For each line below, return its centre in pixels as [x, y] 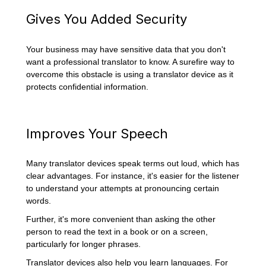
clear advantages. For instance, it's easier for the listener [133, 176]
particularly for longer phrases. [85, 244]
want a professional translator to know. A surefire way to [131, 61]
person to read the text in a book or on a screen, [117, 232]
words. [40, 201]
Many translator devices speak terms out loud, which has [133, 164]
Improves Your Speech [97, 133]
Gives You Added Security [107, 19]
